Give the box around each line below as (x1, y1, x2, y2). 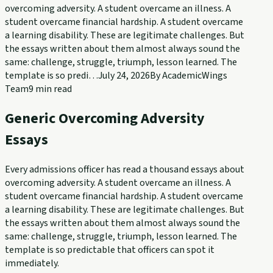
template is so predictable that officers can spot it (5, 243, 214, 257)
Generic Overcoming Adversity (5, 107, 205, 129)
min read (34, 82, 72, 96)
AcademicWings (162, 68, 227, 82)
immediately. (5, 256, 59, 270)
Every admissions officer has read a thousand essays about (5, 162, 244, 176)
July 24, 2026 (98, 68, 150, 82)
